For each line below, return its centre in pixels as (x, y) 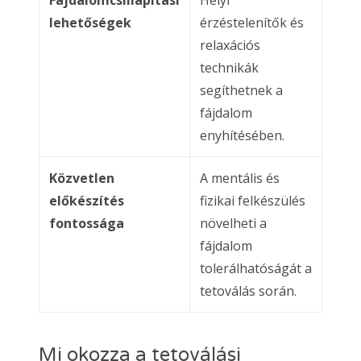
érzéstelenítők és (252, 22)
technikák (229, 67)
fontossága (87, 223)
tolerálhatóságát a (256, 268)
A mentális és (240, 178)
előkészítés (87, 200)
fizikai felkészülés (253, 200)
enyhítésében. (242, 135)
